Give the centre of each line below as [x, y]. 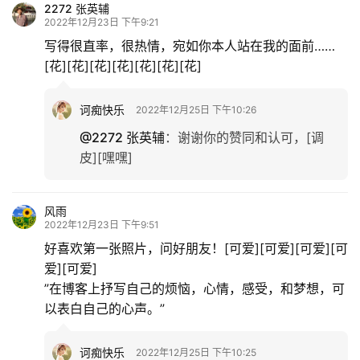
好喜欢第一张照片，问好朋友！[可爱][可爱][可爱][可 [196, 249]
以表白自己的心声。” [104, 309]
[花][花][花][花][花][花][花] [123, 66]
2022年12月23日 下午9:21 [102, 22]
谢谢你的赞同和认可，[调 [251, 138]
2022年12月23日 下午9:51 [102, 225]
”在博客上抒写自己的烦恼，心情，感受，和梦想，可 [194, 289]
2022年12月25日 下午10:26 [196, 110]
